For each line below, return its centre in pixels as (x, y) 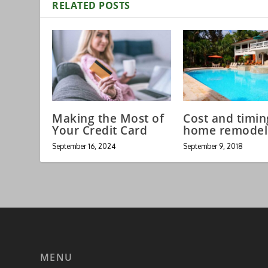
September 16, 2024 (84, 146)
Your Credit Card (100, 130)
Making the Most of (108, 118)
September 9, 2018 (213, 146)
